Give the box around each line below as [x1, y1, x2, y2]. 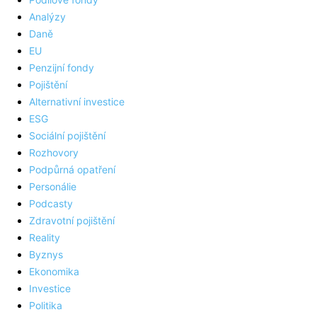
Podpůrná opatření [29, 163, 115, 176]
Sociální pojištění [29, 129, 105, 142]
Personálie [29, 180, 76, 193]
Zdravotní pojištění [29, 214, 115, 227]
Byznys [29, 248, 63, 261]
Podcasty [29, 197, 73, 210]
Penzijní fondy [29, 62, 94, 74]
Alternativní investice [29, 96, 125, 108]
